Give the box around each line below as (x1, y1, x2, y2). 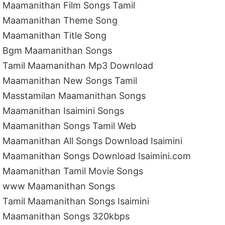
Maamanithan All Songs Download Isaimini (3, 136, 183, 146)
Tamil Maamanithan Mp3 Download (3, 60, 154, 71)
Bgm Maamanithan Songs (3, 45, 113, 56)
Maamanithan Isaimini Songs (3, 105, 125, 116)
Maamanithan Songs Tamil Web (3, 121, 137, 131)
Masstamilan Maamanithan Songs (3, 90, 146, 101)
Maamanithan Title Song (3, 30, 107, 41)
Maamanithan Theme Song (3, 15, 118, 26)
